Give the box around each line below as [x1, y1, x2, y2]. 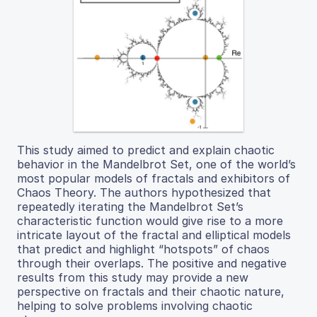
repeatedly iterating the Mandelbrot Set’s [17, 200, 243, 214]
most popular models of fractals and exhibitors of [17, 171, 290, 186]
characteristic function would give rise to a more [17, 214, 283, 229]
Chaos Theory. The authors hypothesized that [17, 185, 271, 200]
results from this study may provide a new [17, 270, 248, 285]
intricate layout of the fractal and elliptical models [17, 228, 291, 243]
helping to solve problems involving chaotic [17, 299, 253, 313]
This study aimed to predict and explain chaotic [17, 143, 275, 158]
